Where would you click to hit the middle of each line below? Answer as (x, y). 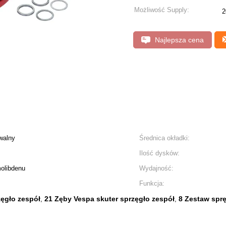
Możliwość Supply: (162, 10)
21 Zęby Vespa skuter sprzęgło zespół (109, 199)
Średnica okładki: (164, 138)
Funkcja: (152, 183)
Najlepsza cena (178, 40)
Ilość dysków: (159, 153)
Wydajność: (156, 168)
